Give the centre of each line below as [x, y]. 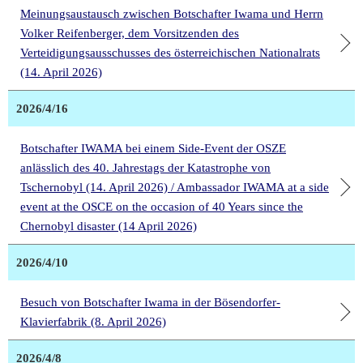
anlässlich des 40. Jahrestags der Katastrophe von [145, 168]
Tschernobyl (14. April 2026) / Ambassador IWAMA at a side [175, 188]
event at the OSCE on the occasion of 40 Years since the [162, 207]
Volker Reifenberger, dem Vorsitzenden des [130, 34]
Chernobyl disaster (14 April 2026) [109, 226]
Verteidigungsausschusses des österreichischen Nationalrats [170, 53]
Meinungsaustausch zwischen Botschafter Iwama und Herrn [172, 14]
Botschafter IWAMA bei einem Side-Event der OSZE [153, 149]
